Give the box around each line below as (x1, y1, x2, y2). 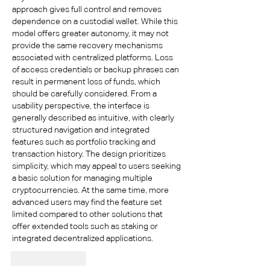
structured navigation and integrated (12, 125, 149, 134)
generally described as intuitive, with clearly (12, 113, 174, 122)
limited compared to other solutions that (12, 209, 163, 219)
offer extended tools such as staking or (12, 221, 158, 231)
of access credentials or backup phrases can (12, 64, 179, 74)
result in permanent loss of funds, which (12, 77, 160, 86)
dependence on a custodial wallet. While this (12, 16, 178, 26)
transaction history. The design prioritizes (12, 149, 166, 159)
